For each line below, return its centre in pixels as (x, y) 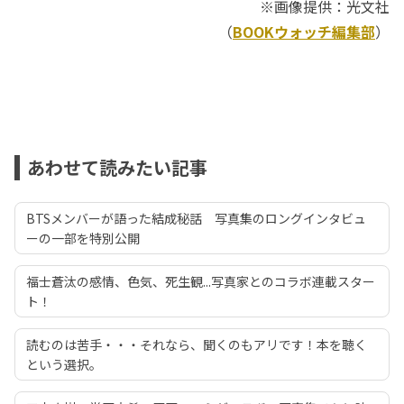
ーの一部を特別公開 (83, 239)
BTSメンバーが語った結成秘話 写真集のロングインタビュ (196, 219)
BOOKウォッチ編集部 (304, 32)
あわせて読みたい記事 (117, 168)
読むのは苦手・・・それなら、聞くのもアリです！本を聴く (197, 345)
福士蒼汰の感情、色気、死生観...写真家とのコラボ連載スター (201, 282)
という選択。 (64, 365)
